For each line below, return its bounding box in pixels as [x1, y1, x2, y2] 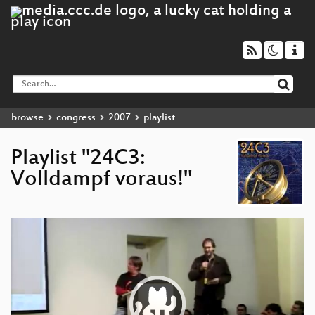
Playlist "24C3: [11, 146, 145, 172]
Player [10, 229, 34, 239]
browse [11, 111, 44, 124]
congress [56, 111, 96, 124]
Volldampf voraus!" [11, 167, 192, 193]
